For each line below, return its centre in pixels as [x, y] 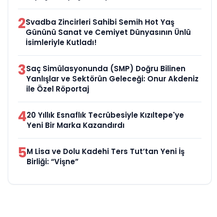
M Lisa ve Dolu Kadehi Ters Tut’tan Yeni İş [106, 151]
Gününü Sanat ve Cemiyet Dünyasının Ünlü [108, 32]
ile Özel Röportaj [58, 89]
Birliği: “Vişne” [53, 161]
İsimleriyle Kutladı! [61, 42]
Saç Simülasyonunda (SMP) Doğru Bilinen [106, 68]
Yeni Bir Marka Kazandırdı [76, 125]
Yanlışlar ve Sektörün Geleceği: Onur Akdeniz [112, 78]
